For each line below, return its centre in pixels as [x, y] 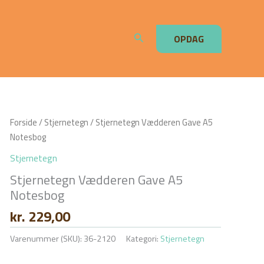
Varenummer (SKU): [47, 238]
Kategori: [143, 238]
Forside [23, 122]
